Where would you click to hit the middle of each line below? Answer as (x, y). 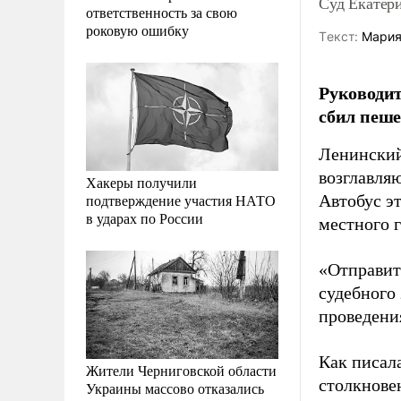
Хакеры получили (141, 182)
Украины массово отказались (175, 388)
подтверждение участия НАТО (181, 200)
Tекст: (338, 36)
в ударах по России (145, 218)
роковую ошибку (137, 30)
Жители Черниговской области (181, 370)
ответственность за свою (162, 12)
